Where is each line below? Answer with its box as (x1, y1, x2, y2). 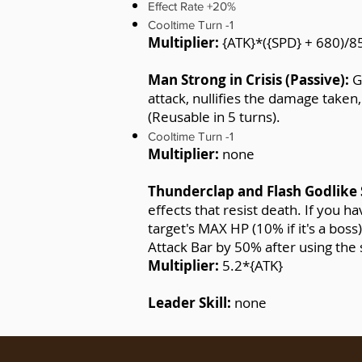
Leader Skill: (148, 293, 234, 312)
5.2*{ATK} (219, 256, 283, 275)
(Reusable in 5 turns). (148, 107, 280, 126)
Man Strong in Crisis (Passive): (148, 70, 352, 89)
